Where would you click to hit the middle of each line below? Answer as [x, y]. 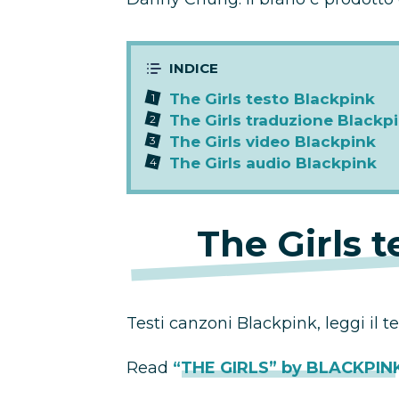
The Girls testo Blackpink [272, 99]
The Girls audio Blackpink [273, 163]
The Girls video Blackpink [273, 142]
